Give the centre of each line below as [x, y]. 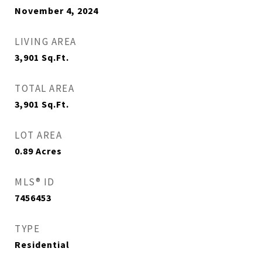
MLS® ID [35, 182]
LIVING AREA [46, 42]
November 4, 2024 [56, 11]
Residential [42, 244]
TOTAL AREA [44, 88]
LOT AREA [38, 135]
